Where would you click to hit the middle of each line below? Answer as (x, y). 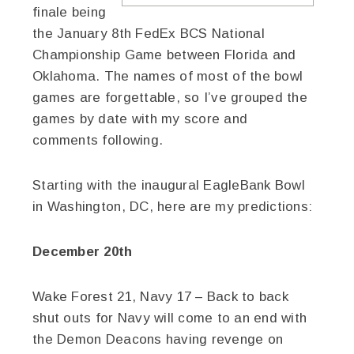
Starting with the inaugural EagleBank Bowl (169, 185)
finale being (70, 12)
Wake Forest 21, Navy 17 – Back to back (160, 297)
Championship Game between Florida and (164, 55)
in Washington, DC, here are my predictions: (173, 207)
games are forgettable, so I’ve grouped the (170, 98)
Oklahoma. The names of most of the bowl (168, 76)
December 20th (83, 252)
